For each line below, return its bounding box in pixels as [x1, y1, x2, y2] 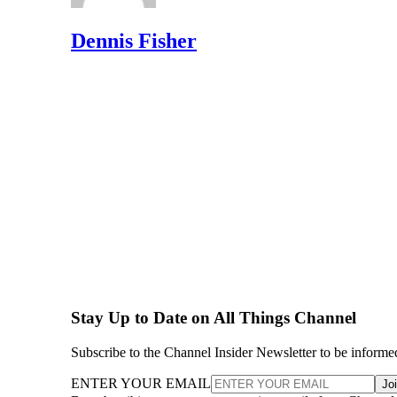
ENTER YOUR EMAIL [71, 376, 211, 392]
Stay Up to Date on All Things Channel [71, 308, 356, 328]
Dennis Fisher [71, 28, 197, 52]
